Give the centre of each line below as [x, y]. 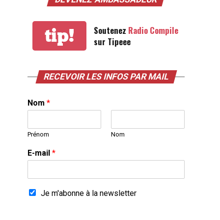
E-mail [40, 153]
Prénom [38, 135]
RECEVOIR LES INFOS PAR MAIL [106, 77]
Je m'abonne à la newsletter [89, 193]
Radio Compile [153, 30]
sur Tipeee [112, 42]
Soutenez [111, 30]
